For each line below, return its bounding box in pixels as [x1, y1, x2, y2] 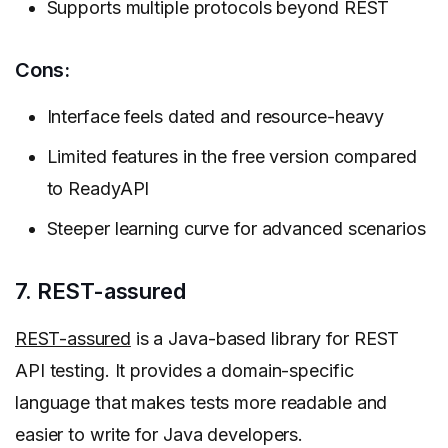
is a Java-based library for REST [130, 328, 400, 350]
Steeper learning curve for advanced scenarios [46, 218, 426, 240]
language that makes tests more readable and [15, 392, 388, 414]
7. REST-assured [15, 278, 186, 305]
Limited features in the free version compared [46, 146, 417, 168]
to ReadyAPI [46, 178, 150, 200]
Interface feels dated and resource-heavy [46, 106, 385, 128]
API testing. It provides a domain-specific [15, 360, 354, 382]
